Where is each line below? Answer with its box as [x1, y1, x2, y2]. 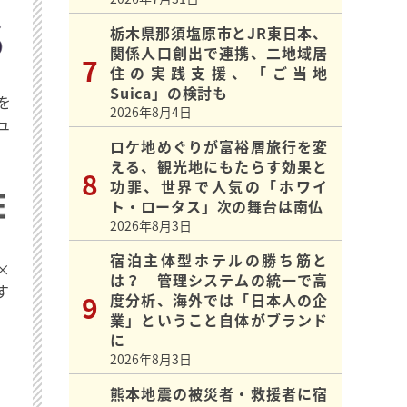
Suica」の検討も [110, 82, 228, 104]
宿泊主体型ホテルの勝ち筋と [110, 249, 328, 272]
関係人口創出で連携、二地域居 [110, 42, 328, 65]
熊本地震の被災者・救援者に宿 [110, 382, 328, 405]
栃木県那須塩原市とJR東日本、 [110, 22, 329, 45]
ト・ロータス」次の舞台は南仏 [110, 195, 324, 218]
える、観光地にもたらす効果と [110, 155, 328, 178]
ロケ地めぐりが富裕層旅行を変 [110, 135, 328, 158]
